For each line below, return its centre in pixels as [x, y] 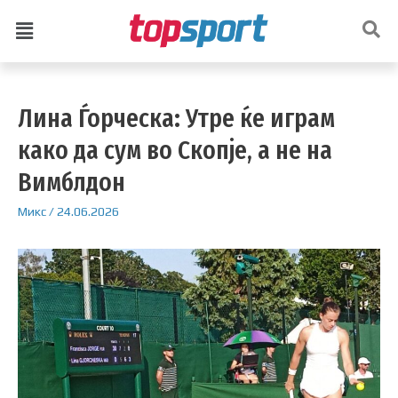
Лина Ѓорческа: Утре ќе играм [176, 118]
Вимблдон [72, 182]
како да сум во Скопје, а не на [175, 150]
